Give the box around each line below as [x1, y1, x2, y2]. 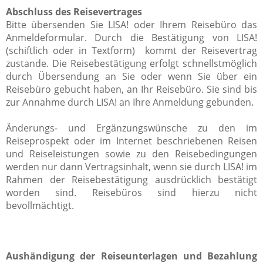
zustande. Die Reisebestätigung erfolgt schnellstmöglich [6, 56, 257, 70]
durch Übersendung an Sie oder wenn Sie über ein [6, 69, 257, 83]
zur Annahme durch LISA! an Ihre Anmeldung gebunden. [6, 95, 254, 109]
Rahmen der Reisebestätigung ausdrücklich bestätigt [6, 173, 257, 186]
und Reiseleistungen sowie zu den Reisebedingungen [6, 147, 257, 160]
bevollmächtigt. [6, 198, 74, 212]
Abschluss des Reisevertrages [6, 5, 142, 18]
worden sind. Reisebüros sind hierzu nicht [6, 186, 257, 199]
